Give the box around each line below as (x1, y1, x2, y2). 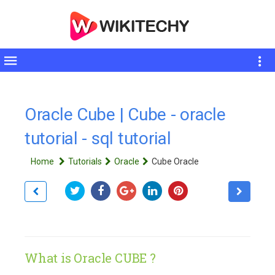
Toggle (4, 59, 37, 72)
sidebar (4, 72, 39, 85)
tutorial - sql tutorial (25, 128, 171, 149)
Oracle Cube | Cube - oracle (25, 104, 226, 125)
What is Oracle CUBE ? (25, 249, 156, 266)
